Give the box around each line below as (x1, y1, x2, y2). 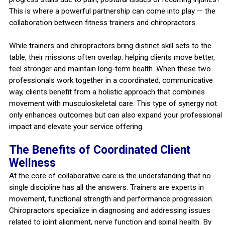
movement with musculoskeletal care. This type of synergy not (9, 98, 217, 108)
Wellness (9, 156, 56, 170)
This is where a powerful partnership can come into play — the (9, 6, 215, 16)
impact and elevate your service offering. (9, 122, 144, 131)
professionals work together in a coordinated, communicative (9, 75, 213, 85)
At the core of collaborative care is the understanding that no (9, 171, 211, 180)
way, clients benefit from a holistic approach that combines (9, 87, 205, 96)
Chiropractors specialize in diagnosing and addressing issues (9, 205, 210, 215)
